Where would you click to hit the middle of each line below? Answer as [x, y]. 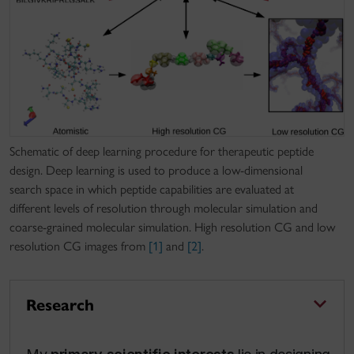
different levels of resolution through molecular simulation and [164, 208]
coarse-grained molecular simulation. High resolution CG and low [172, 227]
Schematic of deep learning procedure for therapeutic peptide [162, 151]
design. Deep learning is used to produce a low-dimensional [156, 170]
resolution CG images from [79, 246]
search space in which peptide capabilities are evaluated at [152, 189]
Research [60, 305]
